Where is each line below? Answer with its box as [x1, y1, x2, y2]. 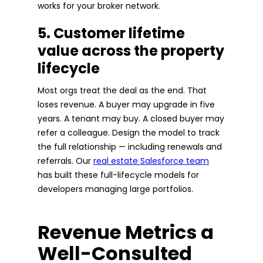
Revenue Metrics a [38, 218, 214, 245]
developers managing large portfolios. [38, 183, 193, 195]
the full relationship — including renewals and [38, 140, 222, 153]
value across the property [38, 41, 224, 60]
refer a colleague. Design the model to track [38, 126, 220, 139]
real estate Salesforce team [93, 154, 209, 167]
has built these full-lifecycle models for [38, 168, 199, 181]
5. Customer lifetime [38, 23, 185, 43]
